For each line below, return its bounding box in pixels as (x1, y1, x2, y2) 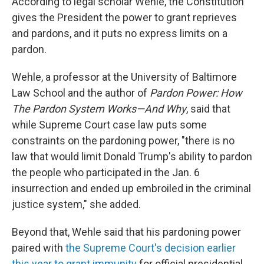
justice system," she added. (12, 197, 141, 210)
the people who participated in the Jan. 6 (12, 166, 200, 179)
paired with (12, 241, 65, 254)
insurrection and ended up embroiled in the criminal (12, 181, 251, 194)
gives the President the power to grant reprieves (12, 11, 237, 24)
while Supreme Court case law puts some (12, 118, 207, 131)
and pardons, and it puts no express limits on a (12, 27, 227, 39)
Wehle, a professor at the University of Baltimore (12, 70, 237, 83)
